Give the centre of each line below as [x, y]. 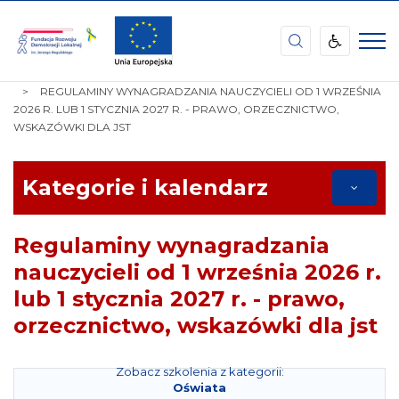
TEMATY [74, 73]
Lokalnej [43, 81]
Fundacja [46, 31]
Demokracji [53, 65]
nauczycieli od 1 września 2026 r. [197, 272]
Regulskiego [57, 132]
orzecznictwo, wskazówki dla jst [195, 326]
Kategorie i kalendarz [145, 187]
